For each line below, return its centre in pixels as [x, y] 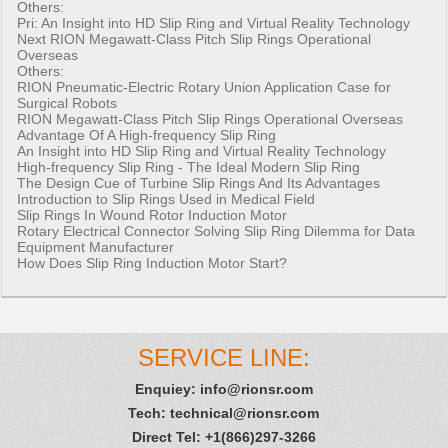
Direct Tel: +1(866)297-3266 [223, 437]
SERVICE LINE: [223, 358]
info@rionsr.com [256, 389]
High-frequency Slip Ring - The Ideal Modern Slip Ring [189, 167]
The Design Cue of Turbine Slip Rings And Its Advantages [199, 183]
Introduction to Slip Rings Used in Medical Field [166, 199]
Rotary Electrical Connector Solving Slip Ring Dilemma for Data [216, 231]
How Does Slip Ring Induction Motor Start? [152, 263]
